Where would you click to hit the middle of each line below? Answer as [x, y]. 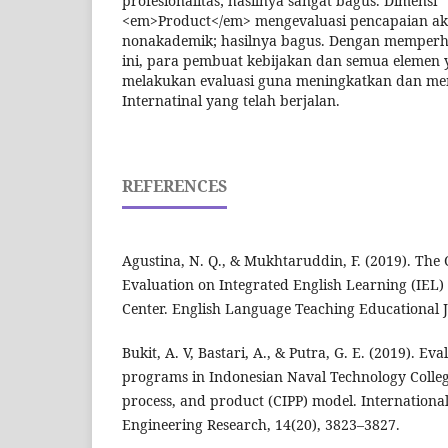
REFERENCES [174, 186]
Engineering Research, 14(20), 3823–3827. [261, 425]
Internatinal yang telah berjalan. [231, 101]
